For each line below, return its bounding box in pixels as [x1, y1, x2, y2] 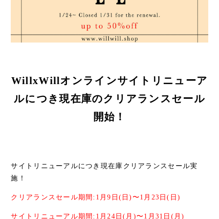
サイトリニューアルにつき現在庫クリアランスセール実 [11, 162, 198, 170]
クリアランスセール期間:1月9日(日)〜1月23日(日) [11, 193, 181, 201]
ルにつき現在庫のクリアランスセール [14, 92, 205, 105]
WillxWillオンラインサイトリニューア [11, 74, 208, 87]
